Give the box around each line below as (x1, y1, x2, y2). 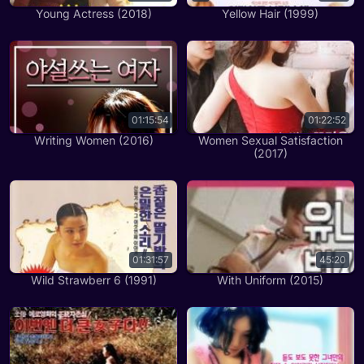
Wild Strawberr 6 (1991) (30, 272, 157, 287)
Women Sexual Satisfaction (197, 132, 343, 147)
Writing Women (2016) (33, 132, 154, 147)
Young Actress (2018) (35, 6, 152, 20)
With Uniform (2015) (217, 272, 324, 287)
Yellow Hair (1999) (222, 6, 319, 20)
